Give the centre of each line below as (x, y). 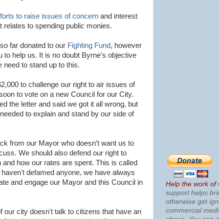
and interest (118, 16)
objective (121, 55)
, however (126, 45)
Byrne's (94, 55)
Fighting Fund (89, 45)
